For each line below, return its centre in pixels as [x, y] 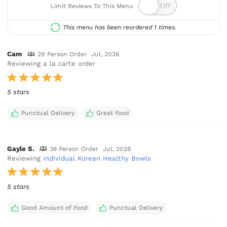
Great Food [112, 113]
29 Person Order [62, 54]
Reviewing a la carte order [51, 64]
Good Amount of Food [54, 207]
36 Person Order [74, 149]
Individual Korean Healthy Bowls [97, 158]
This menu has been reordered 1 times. [120, 27]
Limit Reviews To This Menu [92, 6]
